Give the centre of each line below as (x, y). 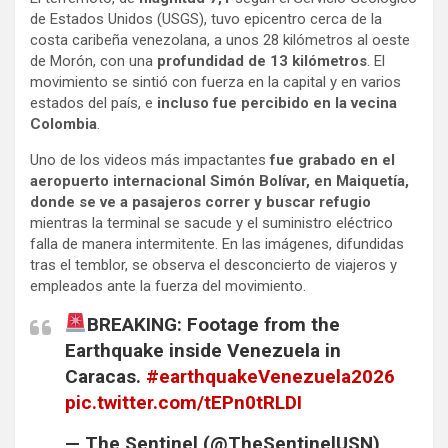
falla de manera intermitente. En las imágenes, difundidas (217, 243)
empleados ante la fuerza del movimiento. (168, 285)
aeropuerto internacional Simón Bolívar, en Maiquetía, (219, 180)
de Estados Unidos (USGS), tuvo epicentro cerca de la (206, 18)
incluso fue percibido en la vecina (277, 102)
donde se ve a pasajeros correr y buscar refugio (200, 201)
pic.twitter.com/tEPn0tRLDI (183, 402)
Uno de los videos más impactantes (150, 159)
